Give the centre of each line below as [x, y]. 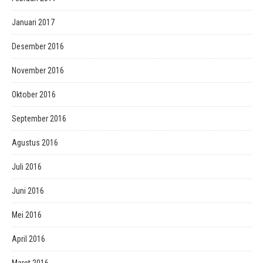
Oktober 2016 [34, 95]
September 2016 [39, 119]
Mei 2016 [27, 215]
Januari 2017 [33, 22]
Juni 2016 [28, 191]
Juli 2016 [27, 167]
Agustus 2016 [35, 143]
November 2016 [38, 70]
